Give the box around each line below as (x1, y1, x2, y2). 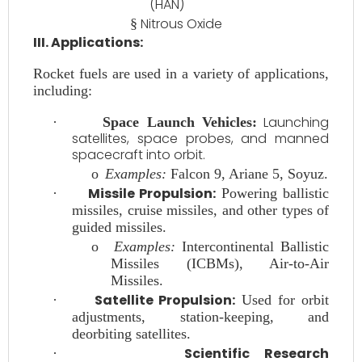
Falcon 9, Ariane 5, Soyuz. (166, 166, 328, 182)
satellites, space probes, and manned (72, 129, 329, 148)
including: (33, 82, 92, 99)
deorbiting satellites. (72, 326, 191, 342)
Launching (256, 113, 329, 132)
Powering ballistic (215, 185, 330, 201)
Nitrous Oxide (141, 15, 222, 33)
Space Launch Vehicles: (103, 114, 257, 130)
